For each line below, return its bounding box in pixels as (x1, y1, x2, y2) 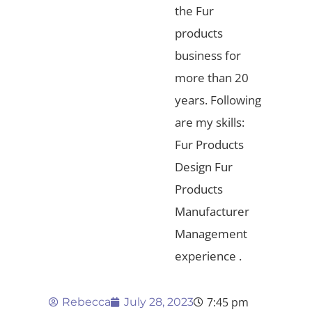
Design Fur (175, 158, 233, 175)
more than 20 (175, 69, 249, 86)
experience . (175, 247, 242, 264)
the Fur (175, 2, 214, 19)
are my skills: (175, 114, 244, 130)
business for (175, 47, 241, 63)
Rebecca (62, 295, 111, 309)
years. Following (175, 91, 261, 108)
